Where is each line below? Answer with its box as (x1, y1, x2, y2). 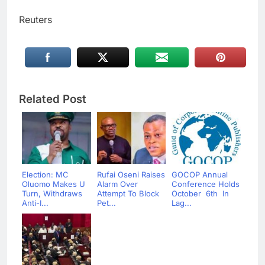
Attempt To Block (96, 189, 159, 199)
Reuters (19, 14, 52, 26)
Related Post (19, 92, 86, 106)
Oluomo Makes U (22, 179, 85, 189)
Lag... (172, 198, 192, 208)
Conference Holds (172, 179, 240, 189)
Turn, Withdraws (22, 189, 82, 199)
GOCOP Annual (172, 170, 228, 180)
